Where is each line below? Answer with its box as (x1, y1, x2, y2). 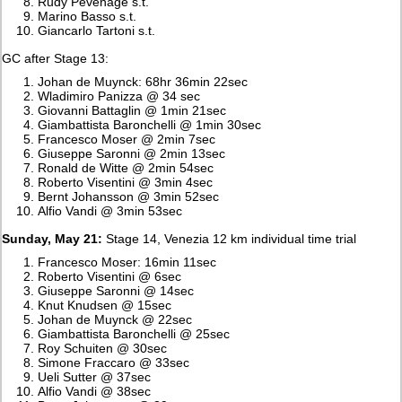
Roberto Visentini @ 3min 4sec (38, 174, 214, 189)
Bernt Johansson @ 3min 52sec (38, 188, 220, 204)
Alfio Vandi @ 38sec (38, 383, 152, 398)
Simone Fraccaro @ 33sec (38, 354, 190, 370)
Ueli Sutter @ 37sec (38, 369, 152, 384)
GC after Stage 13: (2, 50, 109, 66)
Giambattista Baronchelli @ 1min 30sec (38, 117, 262, 132)
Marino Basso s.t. (38, 8, 137, 23)
